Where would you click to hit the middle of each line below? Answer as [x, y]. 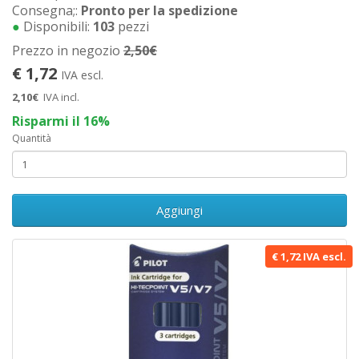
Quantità [32, 138]
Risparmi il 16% [61, 121]
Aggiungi [179, 210]
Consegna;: [46, 10]
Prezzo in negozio [68, 50]
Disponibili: [56, 26]
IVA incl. [61, 97]
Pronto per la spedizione [159, 10]
